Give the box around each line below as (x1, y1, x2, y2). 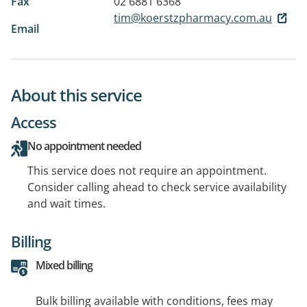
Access (11, 111, 56, 132)
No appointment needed (27, 138, 141, 153)
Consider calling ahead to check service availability (27, 179, 286, 195)
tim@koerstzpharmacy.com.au (114, 10, 272, 25)
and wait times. (27, 195, 106, 211)
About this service (11, 83, 142, 106)
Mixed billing (36, 257, 93, 273)
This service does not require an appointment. (27, 162, 267, 178)
